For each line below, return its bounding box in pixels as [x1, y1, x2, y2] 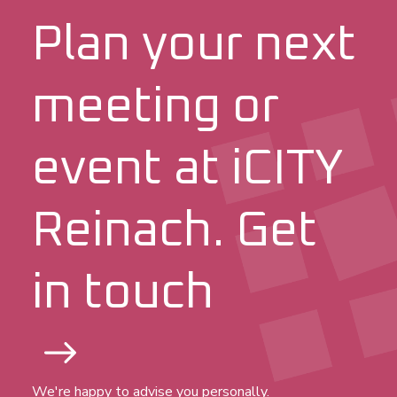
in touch [32, 269, 214, 319]
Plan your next [32, 20, 356, 71]
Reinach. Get [32, 206, 317, 257]
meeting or [32, 82, 279, 133]
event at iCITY [32, 144, 343, 195]
